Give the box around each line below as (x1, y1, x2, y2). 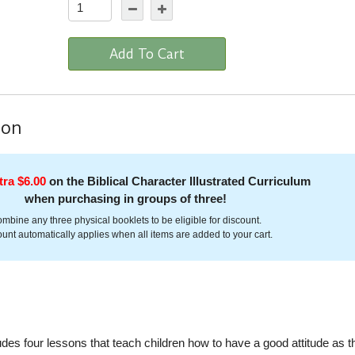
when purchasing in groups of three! (24, 192, 227, 206)
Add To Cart (109, 44, 185, 63)
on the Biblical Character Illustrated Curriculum (46, 174, 311, 189)
